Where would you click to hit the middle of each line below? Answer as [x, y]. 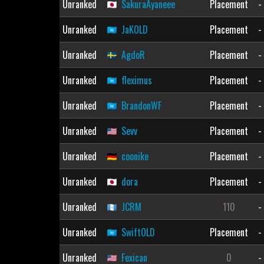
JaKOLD [134, 29]
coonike [135, 156]
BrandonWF [141, 105]
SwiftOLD [138, 232]
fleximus [136, 80]
